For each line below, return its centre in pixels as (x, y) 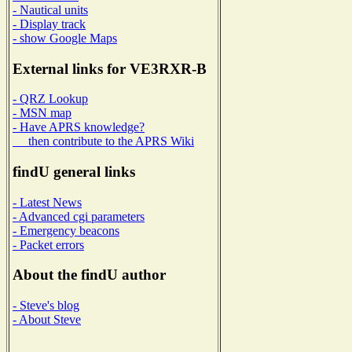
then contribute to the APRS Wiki (103, 141)
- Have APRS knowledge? (79, 127)
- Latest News (47, 202)
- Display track (49, 24)
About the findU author (89, 275)
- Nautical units (50, 9)
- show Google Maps (65, 38)
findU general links (74, 172)
